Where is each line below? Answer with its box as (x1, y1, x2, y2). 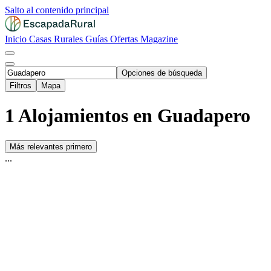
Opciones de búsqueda (122, 68, 202, 77)
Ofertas (110, 34, 140, 44)
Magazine (140, 34, 178, 44)
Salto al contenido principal (5, 5, 109, 15)
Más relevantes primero (10, 142, 92, 151)
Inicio (5, 34, 29, 44)
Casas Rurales (29, 34, 85, 44)
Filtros (10, 81, 31, 90)
